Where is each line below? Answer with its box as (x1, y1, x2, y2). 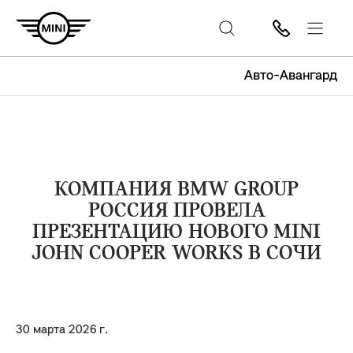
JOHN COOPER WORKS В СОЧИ (32, 243, 321, 265)
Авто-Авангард (244, 69, 337, 84)
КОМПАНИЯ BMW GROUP (54, 180, 299, 201)
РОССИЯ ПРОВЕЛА (87, 201, 266, 222)
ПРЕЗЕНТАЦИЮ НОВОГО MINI (32, 222, 321, 243)
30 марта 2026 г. (16, 324, 108, 336)
